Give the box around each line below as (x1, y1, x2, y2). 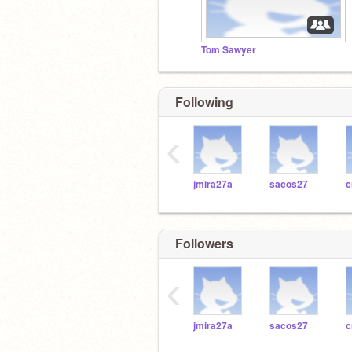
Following (175, 92, 233, 111)
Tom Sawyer (201, 43, 256, 57)
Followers (175, 234, 233, 252)
